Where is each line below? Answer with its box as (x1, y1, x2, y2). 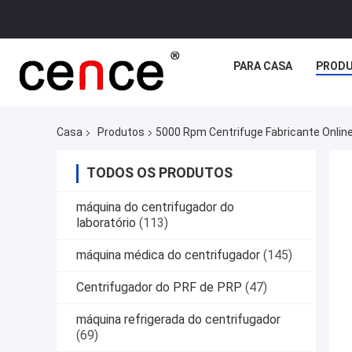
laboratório (76, 215, 136, 231)
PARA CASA (233, 60, 292, 72)
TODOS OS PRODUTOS (86, 164, 233, 181)
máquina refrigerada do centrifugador (76, 312, 280, 328)
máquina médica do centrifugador (76, 247, 260, 263)
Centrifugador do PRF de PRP (76, 280, 242, 295)
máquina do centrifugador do (76, 200, 234, 215)
